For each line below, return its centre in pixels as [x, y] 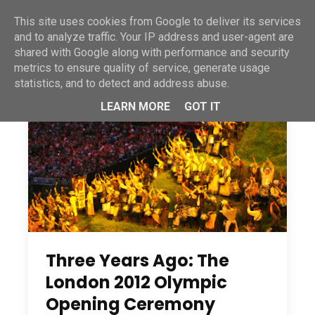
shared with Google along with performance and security [152, 52]
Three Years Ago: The [137, 261]
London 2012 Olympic [136, 282]
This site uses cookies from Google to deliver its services [157, 21]
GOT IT [202, 106]
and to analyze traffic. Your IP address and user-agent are [154, 37]
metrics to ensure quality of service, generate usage [142, 68]
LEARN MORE [135, 106]
